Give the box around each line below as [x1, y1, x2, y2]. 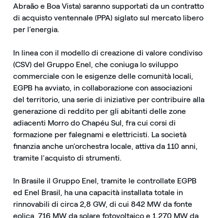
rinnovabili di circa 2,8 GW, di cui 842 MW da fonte [13, 199, 192, 209]
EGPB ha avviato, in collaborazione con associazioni [13, 83, 192, 92]
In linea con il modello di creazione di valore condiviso [13, 48, 202, 57]
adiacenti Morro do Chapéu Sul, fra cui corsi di [13, 118, 176, 127]
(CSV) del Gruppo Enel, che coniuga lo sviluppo [13, 59, 178, 69]
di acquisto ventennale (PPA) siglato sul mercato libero [13, 13, 203, 23]
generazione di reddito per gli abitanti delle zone [13, 106, 186, 116]
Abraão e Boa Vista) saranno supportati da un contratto [13, 1, 204, 11]
